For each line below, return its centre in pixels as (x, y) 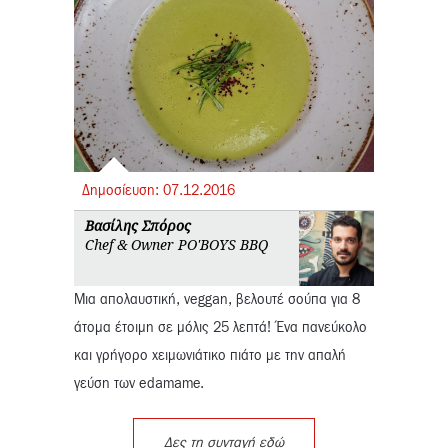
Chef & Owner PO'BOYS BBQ (176, 244)
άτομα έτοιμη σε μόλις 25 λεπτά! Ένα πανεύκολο (220, 327)
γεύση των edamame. (139, 383)
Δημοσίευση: (122, 190)
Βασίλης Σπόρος (138, 225)
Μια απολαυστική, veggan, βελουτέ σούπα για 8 (217, 299)
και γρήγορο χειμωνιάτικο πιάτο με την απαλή (210, 355)
